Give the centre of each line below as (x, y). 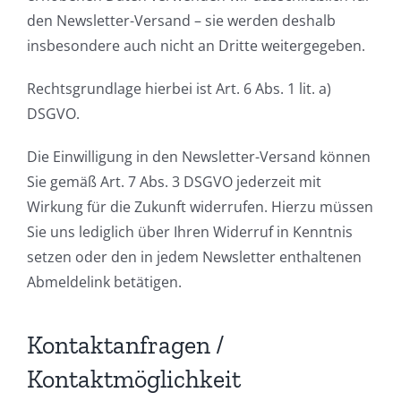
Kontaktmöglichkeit (134, 379)
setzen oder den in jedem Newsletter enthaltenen (194, 257)
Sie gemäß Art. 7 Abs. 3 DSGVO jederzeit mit (174, 182)
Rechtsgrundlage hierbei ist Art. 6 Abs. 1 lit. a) (179, 89)
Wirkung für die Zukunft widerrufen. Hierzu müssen (200, 207)
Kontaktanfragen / (125, 345)
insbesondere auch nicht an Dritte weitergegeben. (196, 46)
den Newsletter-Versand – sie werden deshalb (181, 21)
